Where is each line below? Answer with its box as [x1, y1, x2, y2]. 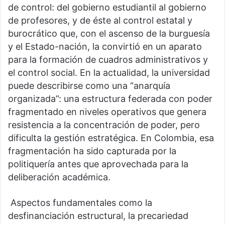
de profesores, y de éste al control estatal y [8, 15, 192, 26]
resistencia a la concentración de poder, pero [8, 120, 200, 131]
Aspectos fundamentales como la [8, 197, 152, 208]
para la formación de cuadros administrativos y [8, 54, 208, 65]
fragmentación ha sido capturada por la [8, 146, 176, 157]
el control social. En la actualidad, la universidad [8, 67, 210, 78]
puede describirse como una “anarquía [8, 80, 170, 91]
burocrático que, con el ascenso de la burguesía [8, 28, 210, 39]
